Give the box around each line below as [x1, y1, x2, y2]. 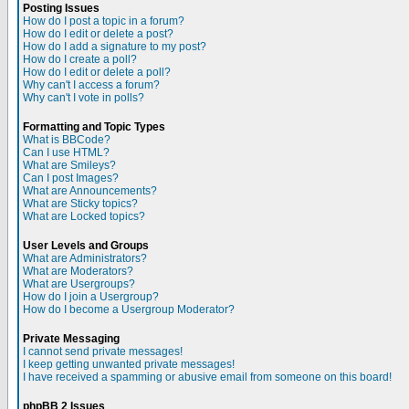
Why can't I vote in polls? [23, 91, 144, 104]
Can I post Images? [23, 172, 119, 184]
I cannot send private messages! [23, 345, 183, 358]
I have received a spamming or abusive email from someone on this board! [23, 371, 392, 383]
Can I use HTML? [23, 146, 110, 159]
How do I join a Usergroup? [23, 290, 159, 303]
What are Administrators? [23, 252, 147, 265]
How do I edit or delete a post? [23, 27, 173, 40]
